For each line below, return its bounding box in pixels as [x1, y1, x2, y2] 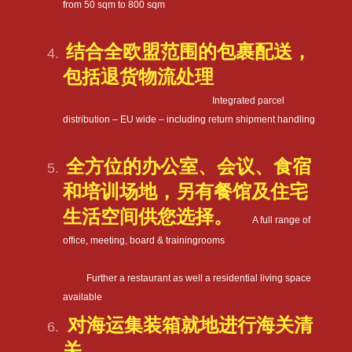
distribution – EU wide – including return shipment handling [63, 113, 316, 125]
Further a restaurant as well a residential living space [86, 272, 312, 284]
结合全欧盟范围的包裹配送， [66, 41, 312, 62]
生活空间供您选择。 [63, 206, 233, 227]
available [63, 291, 103, 302]
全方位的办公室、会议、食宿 [66, 156, 312, 177]
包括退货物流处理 [63, 66, 214, 87]
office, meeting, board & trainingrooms [63, 234, 320, 246]
